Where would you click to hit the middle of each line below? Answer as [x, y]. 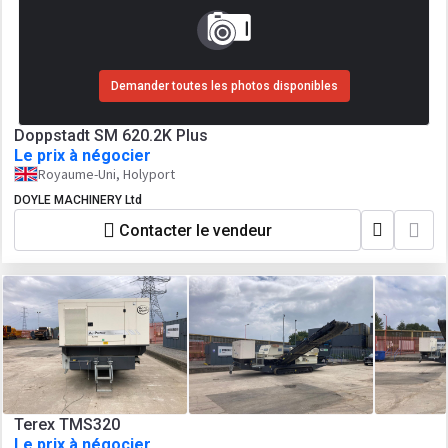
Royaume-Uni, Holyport [106, 174]
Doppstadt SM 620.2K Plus [111, 135]
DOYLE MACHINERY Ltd [78, 200]
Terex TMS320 [67, 424]
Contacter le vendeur [195, 230]
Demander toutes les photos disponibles [224, 85]
